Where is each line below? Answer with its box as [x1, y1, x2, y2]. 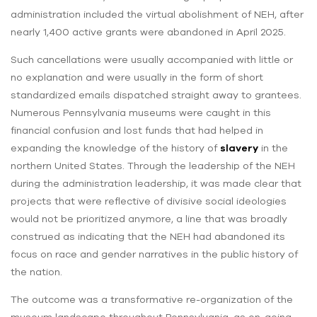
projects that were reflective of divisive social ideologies [11, 195, 287, 207]
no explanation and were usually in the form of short [11, 71, 263, 83]
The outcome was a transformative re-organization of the [11, 293, 293, 305]
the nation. [11, 265, 62, 277]
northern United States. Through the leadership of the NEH [11, 159, 295, 171]
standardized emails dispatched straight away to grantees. [11, 88, 301, 100]
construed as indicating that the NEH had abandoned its [11, 230, 285, 242]
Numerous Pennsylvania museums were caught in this [11, 106, 271, 118]
